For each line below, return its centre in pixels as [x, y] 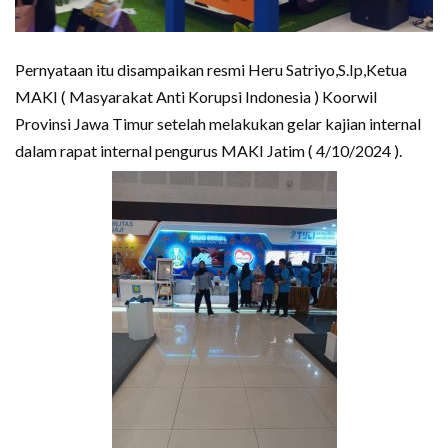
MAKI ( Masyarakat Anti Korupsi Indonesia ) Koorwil [196, 97]
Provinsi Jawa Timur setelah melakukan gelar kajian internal [218, 124]
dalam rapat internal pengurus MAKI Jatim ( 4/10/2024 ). [208, 151]
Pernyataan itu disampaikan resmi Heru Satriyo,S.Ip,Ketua [211, 70]
